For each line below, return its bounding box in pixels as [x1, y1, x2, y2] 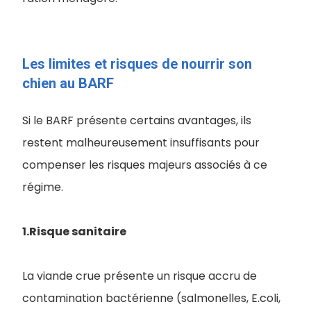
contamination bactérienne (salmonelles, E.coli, [22, 290, 280, 306]
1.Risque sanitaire [22, 224, 126, 239]
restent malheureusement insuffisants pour [22, 135, 260, 151]
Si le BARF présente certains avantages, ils [22, 112, 251, 128]
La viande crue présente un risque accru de [22, 268, 257, 284]
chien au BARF [22, 75, 114, 92]
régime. [22, 179, 63, 195]
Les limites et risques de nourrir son [22, 56, 252, 72]
